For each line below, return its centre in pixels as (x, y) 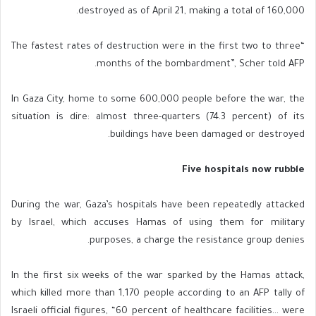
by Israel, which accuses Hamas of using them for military (158, 224)
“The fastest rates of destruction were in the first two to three (156, 47)
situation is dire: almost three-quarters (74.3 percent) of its (158, 118)
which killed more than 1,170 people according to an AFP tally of (158, 294)
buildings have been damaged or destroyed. (207, 135)
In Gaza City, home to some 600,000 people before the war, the (158, 100)
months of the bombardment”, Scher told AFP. (201, 65)
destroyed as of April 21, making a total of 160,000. (192, 12)
